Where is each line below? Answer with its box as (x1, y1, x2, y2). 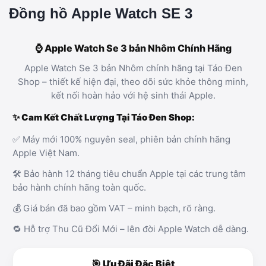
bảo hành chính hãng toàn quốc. (12, 182, 146, 193)
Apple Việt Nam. (12, 147, 80, 159)
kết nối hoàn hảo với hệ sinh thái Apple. (50, 90, 216, 101)
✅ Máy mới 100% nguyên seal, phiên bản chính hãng (12, 134, 230, 145)
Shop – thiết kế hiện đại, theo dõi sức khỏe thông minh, (18, 76, 248, 87)
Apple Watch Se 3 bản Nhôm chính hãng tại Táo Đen (24, 62, 242, 74)
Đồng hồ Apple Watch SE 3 (9, 5, 192, 21)
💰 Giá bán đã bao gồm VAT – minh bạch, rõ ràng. (12, 202, 216, 214)
